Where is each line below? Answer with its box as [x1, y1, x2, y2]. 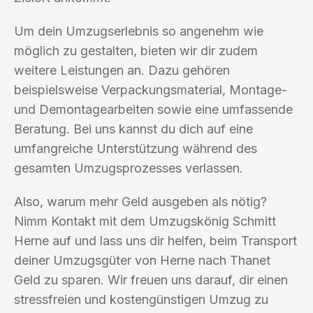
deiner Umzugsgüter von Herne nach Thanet [14, 252, 270, 268]
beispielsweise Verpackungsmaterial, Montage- [14, 82, 287, 97]
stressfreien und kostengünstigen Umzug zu [14, 291, 268, 307]
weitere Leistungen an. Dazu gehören [14, 62, 230, 78]
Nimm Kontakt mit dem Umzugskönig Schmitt [14, 213, 276, 228]
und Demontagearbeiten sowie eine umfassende [14, 101, 293, 117]
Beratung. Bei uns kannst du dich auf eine [14, 121, 253, 136]
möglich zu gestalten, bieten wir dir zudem [14, 43, 258, 58]
